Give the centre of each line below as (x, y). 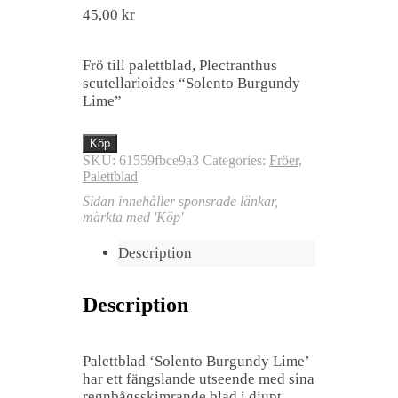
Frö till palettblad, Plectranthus (180, 65)
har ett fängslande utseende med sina (199, 378)
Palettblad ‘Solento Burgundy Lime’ (196, 361)
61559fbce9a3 (159, 160)
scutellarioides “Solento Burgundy (191, 83)
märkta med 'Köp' (133, 217)
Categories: (236, 160)
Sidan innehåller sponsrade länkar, (180, 201)
